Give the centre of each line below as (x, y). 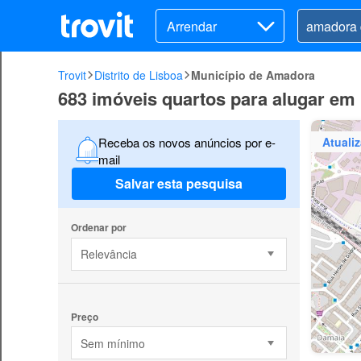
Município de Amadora (253, 75)
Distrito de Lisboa (139, 75)
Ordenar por (98, 227)
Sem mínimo (112, 343)
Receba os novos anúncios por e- (187, 142)
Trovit (72, 75)
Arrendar (192, 26)
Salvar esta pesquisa (179, 184)
